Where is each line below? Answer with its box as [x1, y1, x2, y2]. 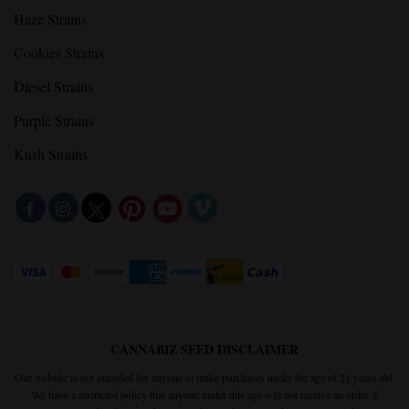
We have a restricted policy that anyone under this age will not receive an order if [31, 387, 378, 403]
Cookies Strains [14, 42, 104, 62]
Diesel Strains [14, 76, 93, 96]
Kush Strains [14, 143, 88, 163]
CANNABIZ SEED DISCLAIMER [110, 340, 299, 360]
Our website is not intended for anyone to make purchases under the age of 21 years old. [14, 370, 395, 385]
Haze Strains [14, 8, 87, 28]
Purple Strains [14, 110, 94, 130]
